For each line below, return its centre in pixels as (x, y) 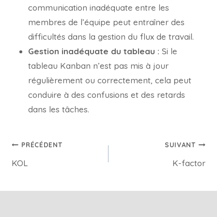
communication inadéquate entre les (99, 7)
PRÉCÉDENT (42, 145)
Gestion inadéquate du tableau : (94, 51)
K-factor (189, 163)
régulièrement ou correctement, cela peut (110, 80)
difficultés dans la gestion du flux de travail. (111, 36)
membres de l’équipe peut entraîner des (106, 22)
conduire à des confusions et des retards (107, 94)
